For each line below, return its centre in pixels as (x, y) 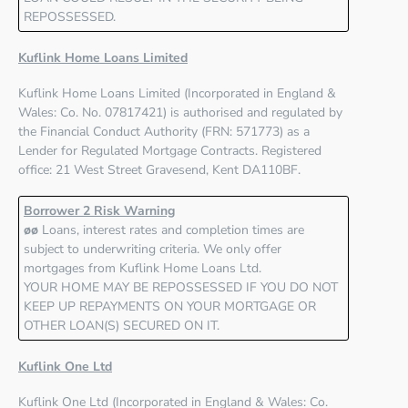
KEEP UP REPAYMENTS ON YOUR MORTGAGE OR (170, 307)
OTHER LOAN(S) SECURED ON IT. (122, 326)
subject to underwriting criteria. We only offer (153, 250)
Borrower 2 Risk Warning (99, 211)
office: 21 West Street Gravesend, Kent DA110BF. (159, 170)
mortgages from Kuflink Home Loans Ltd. (143, 269)
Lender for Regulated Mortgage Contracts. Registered (170, 151)
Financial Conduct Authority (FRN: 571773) (162, 132)
